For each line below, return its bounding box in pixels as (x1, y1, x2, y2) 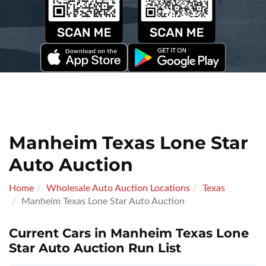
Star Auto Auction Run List (9, 240, 181, 255)
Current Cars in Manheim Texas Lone (9, 226, 249, 240)
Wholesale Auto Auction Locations (46, 183, 190, 193)
